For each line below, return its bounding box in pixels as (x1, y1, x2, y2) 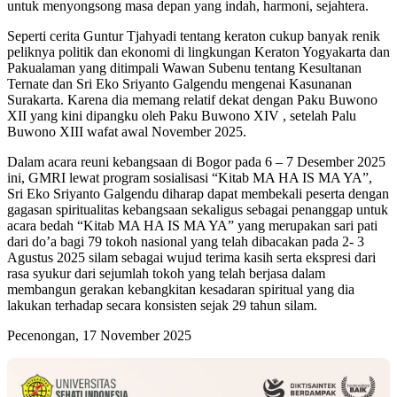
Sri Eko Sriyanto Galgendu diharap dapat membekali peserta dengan (7, 186, 389, 201)
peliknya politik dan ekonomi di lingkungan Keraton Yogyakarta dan (7, 44, 390, 59)
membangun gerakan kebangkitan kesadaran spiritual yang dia (7, 282, 354, 297)
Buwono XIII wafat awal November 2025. (7, 124, 246, 139)
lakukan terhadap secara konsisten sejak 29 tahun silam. (7, 298, 317, 313)
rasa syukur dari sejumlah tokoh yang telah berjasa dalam (7, 266, 325, 281)
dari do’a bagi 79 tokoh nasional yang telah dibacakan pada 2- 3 (7, 234, 364, 249)
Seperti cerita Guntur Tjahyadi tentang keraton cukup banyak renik (7, 28, 380, 43)
